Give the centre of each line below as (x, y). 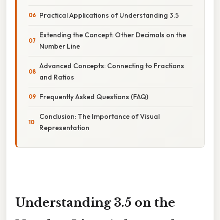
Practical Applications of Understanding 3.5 (109, 15)
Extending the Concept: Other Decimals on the (113, 35)
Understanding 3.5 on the (95, 202)
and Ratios (57, 77)
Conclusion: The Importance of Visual (99, 116)
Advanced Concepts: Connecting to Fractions (112, 66)
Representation (64, 127)
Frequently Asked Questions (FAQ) (94, 96)
